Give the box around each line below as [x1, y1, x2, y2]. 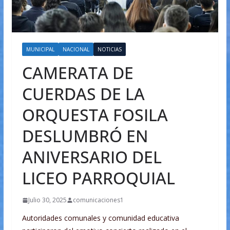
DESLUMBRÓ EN [22, 125, 148, 147]
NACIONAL [62, 46, 89, 53]
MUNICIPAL [26, 46, 54, 53]
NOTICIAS [97, 46, 122, 53]
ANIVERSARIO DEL [22, 146, 162, 168]
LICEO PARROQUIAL [22, 167, 175, 189]
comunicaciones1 [72, 196, 124, 205]
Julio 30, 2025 [28, 196, 67, 205]
